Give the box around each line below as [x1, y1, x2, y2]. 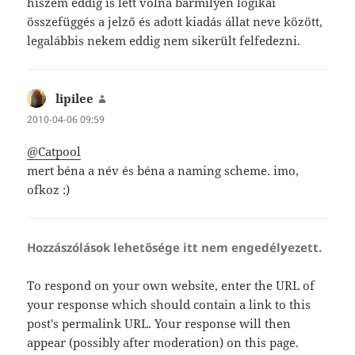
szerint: [106, 90, 150, 106]
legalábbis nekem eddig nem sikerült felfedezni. [27, 32, 301, 48]
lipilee [55, 90, 94, 106]
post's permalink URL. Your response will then [27, 315, 292, 332]
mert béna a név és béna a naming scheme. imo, [27, 162, 300, 179]
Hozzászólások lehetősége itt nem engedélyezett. [27, 239, 323, 256]
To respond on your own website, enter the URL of [27, 277, 315, 294]
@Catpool [27, 143, 82, 160]
